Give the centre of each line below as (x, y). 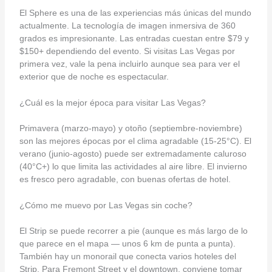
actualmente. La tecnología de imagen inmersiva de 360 (127, 25)
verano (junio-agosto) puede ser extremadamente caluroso (133, 153)
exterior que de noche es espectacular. (94, 76)
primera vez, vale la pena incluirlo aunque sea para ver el (129, 63)
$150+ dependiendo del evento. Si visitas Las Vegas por (127, 51)
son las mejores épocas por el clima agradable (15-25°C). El (135, 141)
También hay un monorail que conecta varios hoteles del (127, 257)
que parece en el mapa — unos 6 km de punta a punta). (127, 244)
